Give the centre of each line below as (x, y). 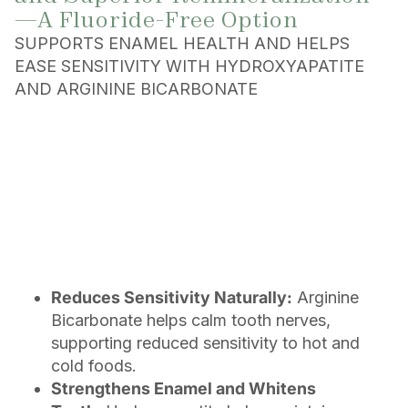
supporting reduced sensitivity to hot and (205, 343)
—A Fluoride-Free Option (157, 20)
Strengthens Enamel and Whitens (184, 389)
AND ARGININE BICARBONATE (136, 89)
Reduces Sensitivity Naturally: (172, 298)
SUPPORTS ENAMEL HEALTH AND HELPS (182, 44)
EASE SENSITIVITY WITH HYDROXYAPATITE (189, 66)
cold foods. (94, 366)
